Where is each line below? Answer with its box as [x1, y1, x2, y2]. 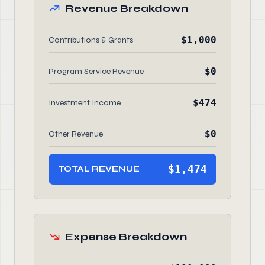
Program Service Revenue [49, 66, 144, 76]
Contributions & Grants [49, 35, 133, 45]
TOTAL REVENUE [58, 164, 140, 174]
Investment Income [49, 98, 121, 108]
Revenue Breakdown [65, 2, 188, 15]
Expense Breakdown [65, 230, 187, 243]
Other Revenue [49, 129, 103, 139]
